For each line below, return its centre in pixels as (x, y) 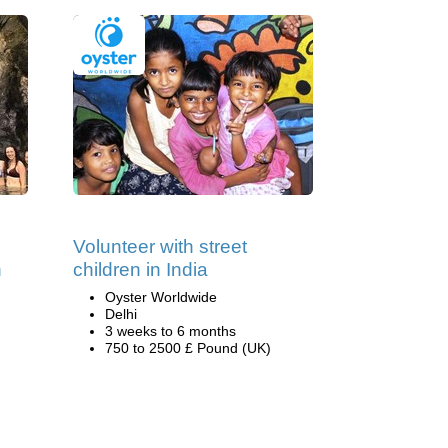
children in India (140, 269)
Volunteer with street (160, 246)
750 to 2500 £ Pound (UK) (188, 348)
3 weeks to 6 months (170, 331)
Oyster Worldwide (161, 297)
